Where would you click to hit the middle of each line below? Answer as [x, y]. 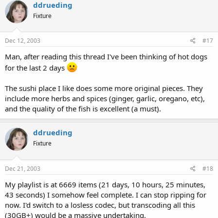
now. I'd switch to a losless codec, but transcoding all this [100, 205]
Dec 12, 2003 [23, 41]
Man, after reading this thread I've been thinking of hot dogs [106, 56]
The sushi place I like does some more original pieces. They [104, 88]
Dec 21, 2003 [23, 168]
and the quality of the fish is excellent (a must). [83, 109]
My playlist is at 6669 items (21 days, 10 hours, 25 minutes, [105, 184]
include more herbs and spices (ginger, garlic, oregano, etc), [105, 98]
